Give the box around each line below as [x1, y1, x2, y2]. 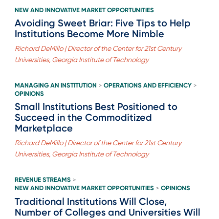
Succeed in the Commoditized [15, 111, 152, 123]
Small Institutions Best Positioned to [15, 100, 177, 112]
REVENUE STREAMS [15, 175, 71, 183]
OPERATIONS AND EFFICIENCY [104, 81, 192, 89]
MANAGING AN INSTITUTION [15, 81, 97, 89]
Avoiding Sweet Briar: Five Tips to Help [15, 17, 191, 29]
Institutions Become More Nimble [15, 27, 164, 40]
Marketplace [15, 122, 73, 134]
